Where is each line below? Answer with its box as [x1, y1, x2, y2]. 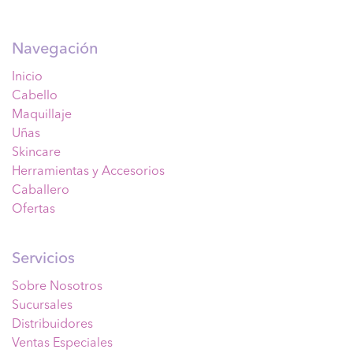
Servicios [12, 251, 75, 267]
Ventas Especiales [12, 336, 113, 350]
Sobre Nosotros [12, 280, 102, 293]
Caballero [12, 184, 69, 197]
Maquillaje [12, 108, 72, 121]
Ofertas [12, 203, 55, 216]
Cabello [12, 89, 58, 102]
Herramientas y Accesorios [12, 165, 165, 178]
